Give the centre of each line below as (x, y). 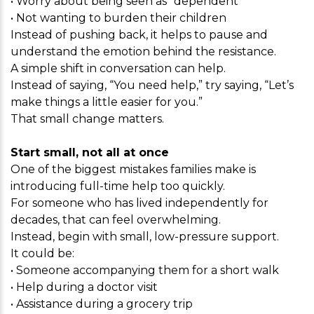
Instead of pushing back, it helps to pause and (139, 35)
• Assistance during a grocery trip (102, 304)
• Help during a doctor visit (84, 287)
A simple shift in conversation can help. (118, 68)
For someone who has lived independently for (139, 203)
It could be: (42, 253)
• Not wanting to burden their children (118, 18)
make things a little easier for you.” (107, 102)
